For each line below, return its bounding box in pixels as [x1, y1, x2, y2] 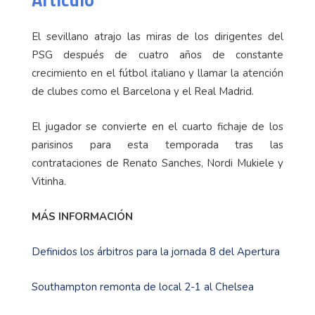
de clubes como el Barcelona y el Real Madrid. [32, 84, 254, 98]
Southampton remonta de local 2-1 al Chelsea [32, 279, 254, 294]
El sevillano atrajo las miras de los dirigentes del [32, 29, 283, 44]
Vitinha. [32, 174, 66, 188]
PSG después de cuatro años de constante [32, 47, 283, 62]
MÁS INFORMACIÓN [32, 209, 133, 224]
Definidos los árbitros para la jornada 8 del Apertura [32, 244, 280, 259]
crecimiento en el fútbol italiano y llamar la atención [32, 65, 283, 80]
